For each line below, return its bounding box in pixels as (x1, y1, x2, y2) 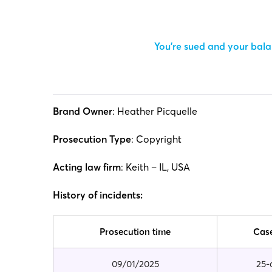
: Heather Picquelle (112, 105, 197, 118)
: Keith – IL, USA (121, 160, 190, 173)
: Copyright (131, 133, 182, 146)
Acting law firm (53, 160, 121, 173)
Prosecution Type (53, 133, 131, 146)
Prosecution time (100, 225, 171, 237)
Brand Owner (53, 105, 112, 118)
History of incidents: (53, 188, 143, 201)
